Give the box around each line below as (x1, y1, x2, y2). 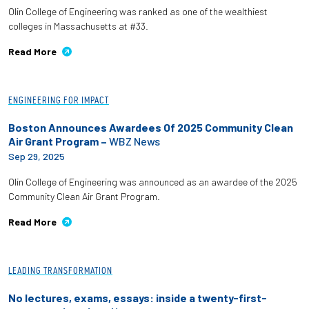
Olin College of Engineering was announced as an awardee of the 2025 (8, 175, 297, 188)
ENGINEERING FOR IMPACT (8, 94, 109, 106)
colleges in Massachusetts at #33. (8, 19, 148, 32)
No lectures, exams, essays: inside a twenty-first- (8, 290, 267, 304)
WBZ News (109, 134, 160, 148)
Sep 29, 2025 (8, 150, 65, 162)
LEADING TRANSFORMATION (8, 265, 112, 276)
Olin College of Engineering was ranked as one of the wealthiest (8, 5, 268, 17)
